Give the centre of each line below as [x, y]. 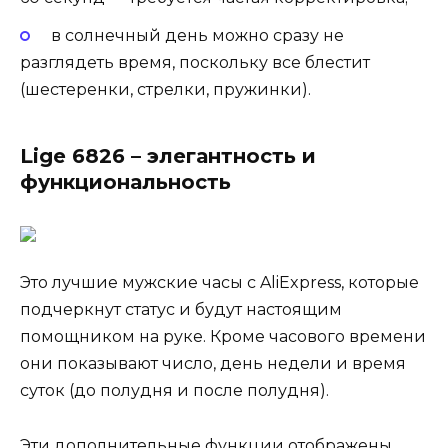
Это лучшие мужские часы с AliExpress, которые [219, 283]
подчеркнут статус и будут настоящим [181, 310]
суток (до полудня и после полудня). [174, 391]
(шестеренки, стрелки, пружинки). [165, 90]
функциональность [125, 182]
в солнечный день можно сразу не [197, 36]
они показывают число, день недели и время [213, 364]
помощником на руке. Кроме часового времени [223, 337]
